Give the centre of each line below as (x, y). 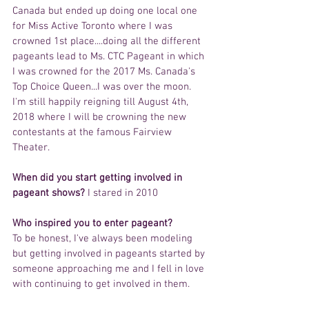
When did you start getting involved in (99, 178)
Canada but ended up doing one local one (106, 11)
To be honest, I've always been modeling (104, 239)
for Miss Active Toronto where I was (94, 27)
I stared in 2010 (121, 193)
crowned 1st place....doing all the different (108, 42)
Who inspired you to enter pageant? (94, 224)
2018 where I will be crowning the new (101, 118)
